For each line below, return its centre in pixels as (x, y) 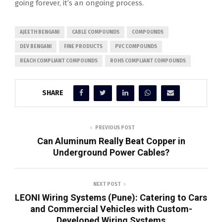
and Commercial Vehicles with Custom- (111, 209)
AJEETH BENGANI (40, 32)
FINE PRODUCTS (83, 46)
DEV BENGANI (36, 46)
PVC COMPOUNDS (136, 46)
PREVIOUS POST (115, 128)
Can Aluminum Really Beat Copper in (111, 141)
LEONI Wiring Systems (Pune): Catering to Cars (111, 197)
